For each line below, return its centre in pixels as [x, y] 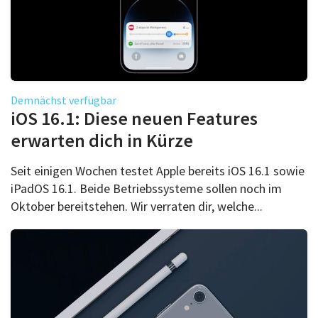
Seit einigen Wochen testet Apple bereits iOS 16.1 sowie [158, 170]
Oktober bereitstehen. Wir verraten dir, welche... [137, 206]
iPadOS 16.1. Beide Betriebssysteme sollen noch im [146, 188]
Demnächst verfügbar [64, 100]
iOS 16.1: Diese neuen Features [134, 118]
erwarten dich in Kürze [102, 140]
